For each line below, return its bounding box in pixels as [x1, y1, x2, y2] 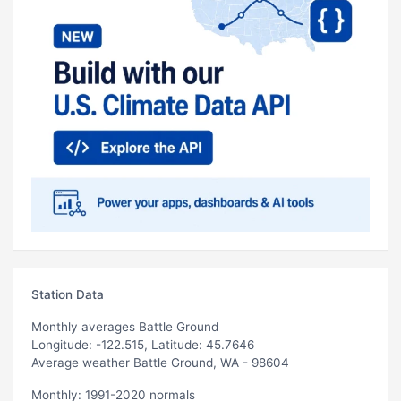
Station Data [31, 286, 104, 302]
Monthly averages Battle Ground [31, 319, 218, 334]
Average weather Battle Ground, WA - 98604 [31, 354, 289, 370]
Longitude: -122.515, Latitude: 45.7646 [31, 337, 254, 352]
